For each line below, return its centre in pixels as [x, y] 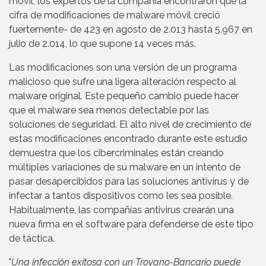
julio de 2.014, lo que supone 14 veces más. [102, 44]
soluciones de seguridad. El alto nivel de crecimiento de [130, 125]
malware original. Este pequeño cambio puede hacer [124, 96]
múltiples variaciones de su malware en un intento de [125, 167]
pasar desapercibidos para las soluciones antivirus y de [129, 182]
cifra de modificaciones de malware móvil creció [115, 15]
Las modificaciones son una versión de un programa [123, 68]
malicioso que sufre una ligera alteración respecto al [123, 82]
